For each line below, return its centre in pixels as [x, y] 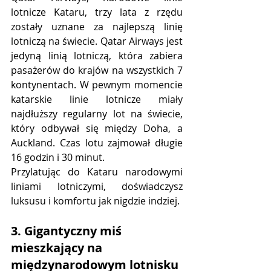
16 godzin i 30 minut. [58, 158]
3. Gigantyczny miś [68, 231]
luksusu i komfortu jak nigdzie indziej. [95, 201]
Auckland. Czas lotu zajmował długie [97, 143]
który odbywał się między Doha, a [97, 129]
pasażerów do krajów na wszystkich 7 [97, 70]
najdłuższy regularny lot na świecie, [97, 114]
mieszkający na [58, 248]
